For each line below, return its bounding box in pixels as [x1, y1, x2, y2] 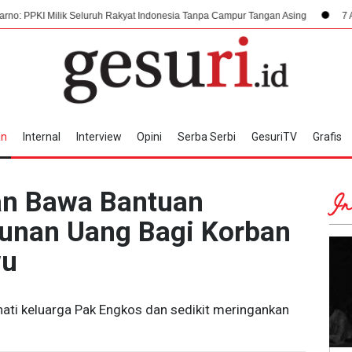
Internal [22, 130, 60, 143]
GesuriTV [251, 130, 298, 143]
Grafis [313, 130, 343, 143]
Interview [75, 130, 122, 143]
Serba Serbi [178, 130, 236, 143]
